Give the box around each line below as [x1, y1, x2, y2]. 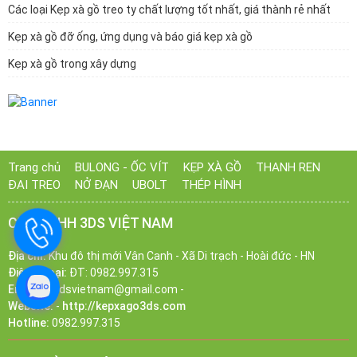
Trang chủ [8, 159, 61, 175]
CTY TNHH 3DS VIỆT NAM [8, 214, 173, 231]
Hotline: [8, 316, 49, 329]
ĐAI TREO [8, 177, 61, 192]
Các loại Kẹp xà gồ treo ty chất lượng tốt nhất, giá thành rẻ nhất [8, 3, 331, 16]
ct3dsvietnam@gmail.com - [39, 282, 184, 296]
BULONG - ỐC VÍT [75, 159, 169, 175]
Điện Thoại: [8, 265, 67, 279]
